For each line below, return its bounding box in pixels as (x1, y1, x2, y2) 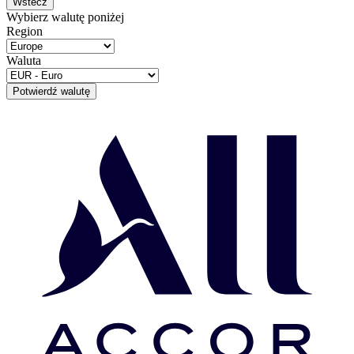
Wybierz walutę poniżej (6, 9, 124, 24)
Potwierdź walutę (13, 85, 90, 97)
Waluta (6, 53, 41, 67)
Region (6, 24, 43, 38)
